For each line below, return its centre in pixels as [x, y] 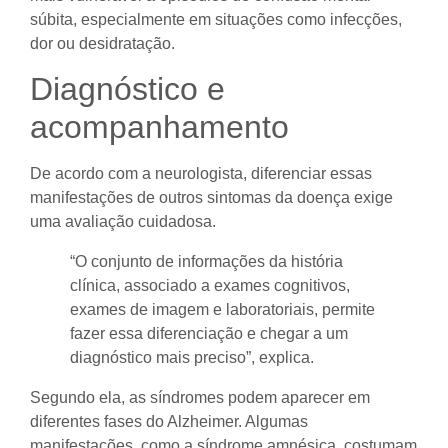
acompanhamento [159, 127]
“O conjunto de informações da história [206, 262]
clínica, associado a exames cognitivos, [210, 286]
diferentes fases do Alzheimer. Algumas [169, 422]
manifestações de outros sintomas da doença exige [211, 198]
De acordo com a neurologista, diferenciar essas [201, 174]
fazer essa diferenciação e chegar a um [209, 334]
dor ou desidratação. [102, 43]
